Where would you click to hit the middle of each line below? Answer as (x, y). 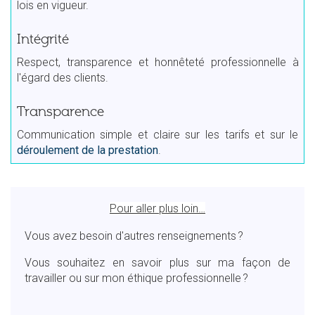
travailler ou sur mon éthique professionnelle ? (136, 278)
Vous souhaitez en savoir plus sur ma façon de (157, 263)
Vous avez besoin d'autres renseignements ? (134, 236)
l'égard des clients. (62, 77)
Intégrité (43, 39)
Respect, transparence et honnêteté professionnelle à (157, 62)
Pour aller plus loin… (157, 208)
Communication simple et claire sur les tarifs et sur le (157, 134)
